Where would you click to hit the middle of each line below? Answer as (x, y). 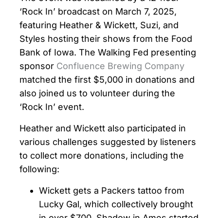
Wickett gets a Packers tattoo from (112, 191)
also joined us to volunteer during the (97, 93)
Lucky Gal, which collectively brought (116, 204)
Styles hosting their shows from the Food (106, 39)
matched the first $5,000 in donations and (107, 80)
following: (39, 169)
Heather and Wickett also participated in (103, 128)
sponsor (38, 66)
